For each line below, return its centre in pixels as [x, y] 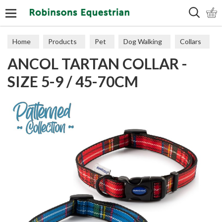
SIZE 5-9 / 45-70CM [73, 81]
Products [63, 41]
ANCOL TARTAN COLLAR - [97, 63]
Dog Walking [143, 41]
